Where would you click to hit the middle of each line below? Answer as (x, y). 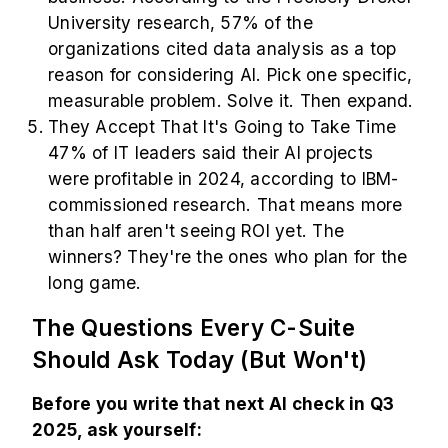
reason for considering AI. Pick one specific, (230, 75)
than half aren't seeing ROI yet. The (196, 231)
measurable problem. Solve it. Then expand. (231, 101)
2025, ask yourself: (117, 430)
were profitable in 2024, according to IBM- (223, 179)
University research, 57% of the (180, 23)
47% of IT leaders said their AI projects (210, 153)
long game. (95, 283)
